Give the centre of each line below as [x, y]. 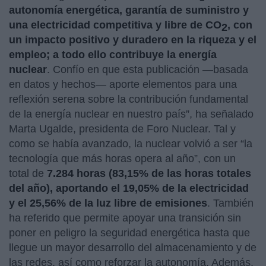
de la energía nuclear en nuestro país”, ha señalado [131, 114]
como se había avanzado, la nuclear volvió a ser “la [131, 143]
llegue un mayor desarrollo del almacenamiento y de [133, 247]
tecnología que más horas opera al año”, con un [122, 158]
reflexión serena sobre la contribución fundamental [129, 99]
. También [230, 203]
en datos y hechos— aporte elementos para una [123, 84]
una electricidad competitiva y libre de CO [115, 25]
